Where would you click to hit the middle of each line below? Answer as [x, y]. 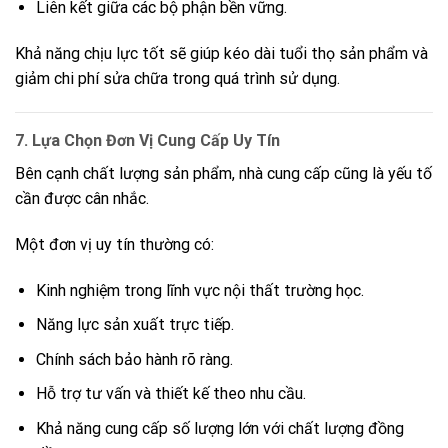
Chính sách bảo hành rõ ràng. [134, 359]
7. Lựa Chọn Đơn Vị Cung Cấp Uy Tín [147, 140]
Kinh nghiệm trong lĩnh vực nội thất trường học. [199, 290]
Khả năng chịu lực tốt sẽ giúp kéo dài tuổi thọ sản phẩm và [221, 54]
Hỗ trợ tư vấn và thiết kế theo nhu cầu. [170, 394]
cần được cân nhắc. [82, 198]
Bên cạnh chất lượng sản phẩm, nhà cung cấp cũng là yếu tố [223, 173]
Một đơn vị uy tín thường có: [114, 244]
